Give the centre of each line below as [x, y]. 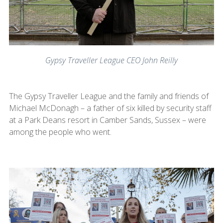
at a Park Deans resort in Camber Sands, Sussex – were [107, 120]
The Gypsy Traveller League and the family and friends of [109, 96]
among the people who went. [60, 132]
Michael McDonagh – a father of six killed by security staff [110, 108]
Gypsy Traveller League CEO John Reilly [111, 60]
